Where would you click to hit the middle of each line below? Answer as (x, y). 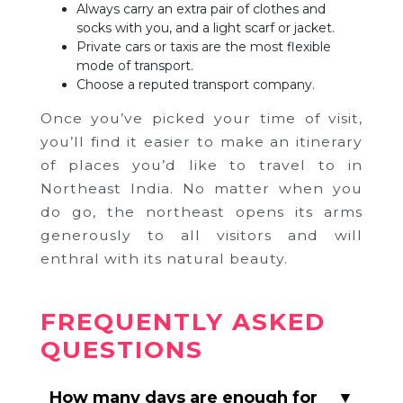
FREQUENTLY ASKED (183, 322)
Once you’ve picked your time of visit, (201, 119)
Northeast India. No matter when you (201, 189)
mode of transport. (134, 66)
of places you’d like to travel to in (201, 166)
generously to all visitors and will (201, 236)
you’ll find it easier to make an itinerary (201, 142)
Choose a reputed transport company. (195, 85)
